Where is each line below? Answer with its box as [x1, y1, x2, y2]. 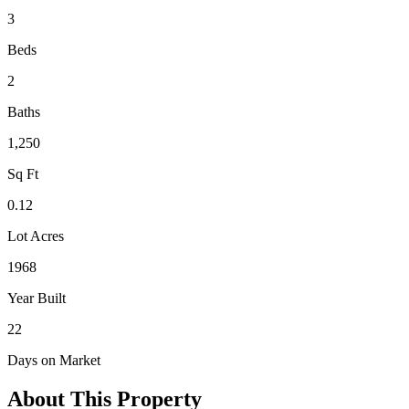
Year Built [7, 290, 66, 307]
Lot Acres [7, 228, 64, 245]
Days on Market [7, 352, 100, 369]
